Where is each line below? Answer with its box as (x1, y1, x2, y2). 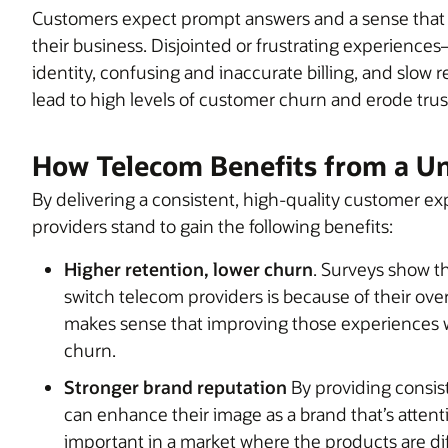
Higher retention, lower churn (64, 256, 313, 281)
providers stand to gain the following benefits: (32, 213, 393, 238)
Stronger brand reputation (64, 374, 287, 399)
